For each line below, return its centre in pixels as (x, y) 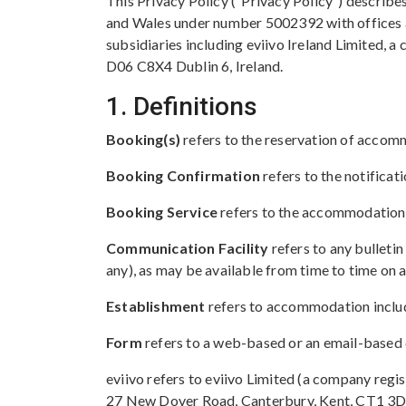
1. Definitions (182, 106)
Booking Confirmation (183, 175)
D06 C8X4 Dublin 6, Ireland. (195, 66)
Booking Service (162, 212)
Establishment (156, 306)
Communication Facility (188, 248)
